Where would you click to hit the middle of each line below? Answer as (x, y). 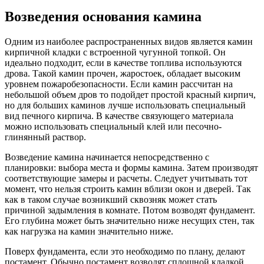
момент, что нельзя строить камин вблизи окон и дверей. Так (128, 189)
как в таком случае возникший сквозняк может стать (111, 200)
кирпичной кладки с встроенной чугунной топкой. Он (115, 52)
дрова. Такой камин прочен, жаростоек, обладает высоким (123, 74)
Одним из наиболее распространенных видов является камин (129, 42)
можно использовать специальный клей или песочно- (113, 127)
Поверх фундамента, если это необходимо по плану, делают (125, 252)
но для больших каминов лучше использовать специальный (125, 105)
